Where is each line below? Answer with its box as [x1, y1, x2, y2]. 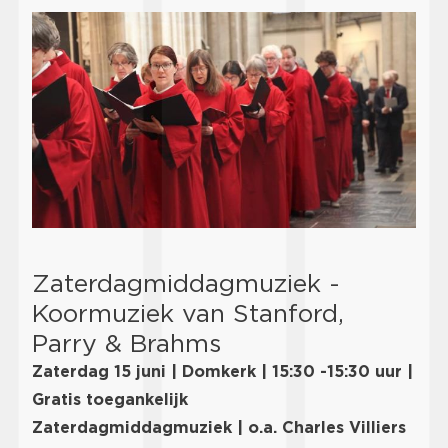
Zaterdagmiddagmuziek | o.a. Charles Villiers [32, 417, 406, 437]
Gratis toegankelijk [32, 389, 188, 409]
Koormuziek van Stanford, [32, 297, 344, 328]
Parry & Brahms [32, 327, 221, 358]
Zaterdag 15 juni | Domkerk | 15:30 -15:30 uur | [32, 361, 413, 381]
